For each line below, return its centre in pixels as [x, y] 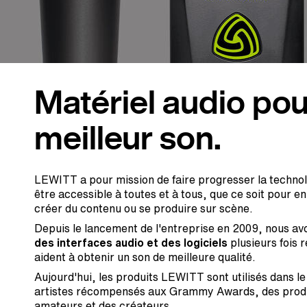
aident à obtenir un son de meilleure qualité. [145, 257]
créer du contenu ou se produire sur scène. [144, 208]
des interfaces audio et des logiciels [131, 243]
